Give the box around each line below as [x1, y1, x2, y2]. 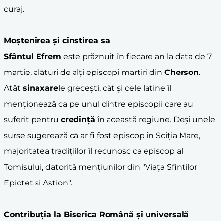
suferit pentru [4, 114, 61, 124]
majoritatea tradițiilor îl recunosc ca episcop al [4, 146, 183, 156]
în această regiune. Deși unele [95, 114, 215, 124]
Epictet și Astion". [4, 178, 72, 187]
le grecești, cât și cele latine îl [58, 83, 171, 93]
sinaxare [23, 83, 58, 93]
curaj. [4, 4, 24, 14]
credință [61, 114, 95, 124]
